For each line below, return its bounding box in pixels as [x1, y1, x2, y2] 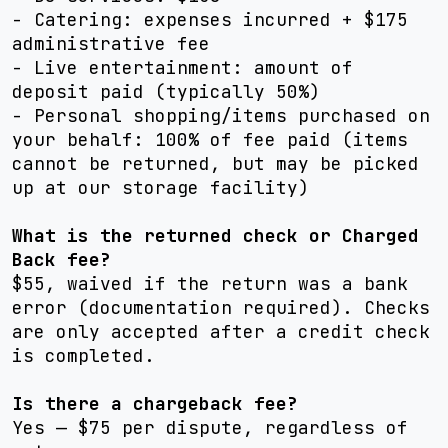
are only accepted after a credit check [12, 320, 430, 343]
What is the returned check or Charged [12, 224, 419, 247]
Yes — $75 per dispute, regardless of [12, 416, 408, 439]
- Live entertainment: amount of [12, 56, 353, 79]
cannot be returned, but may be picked [12, 152, 419, 175]
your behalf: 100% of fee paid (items [12, 128, 408, 151]
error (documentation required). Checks [12, 296, 430, 319]
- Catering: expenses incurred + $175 [12, 8, 408, 31]
